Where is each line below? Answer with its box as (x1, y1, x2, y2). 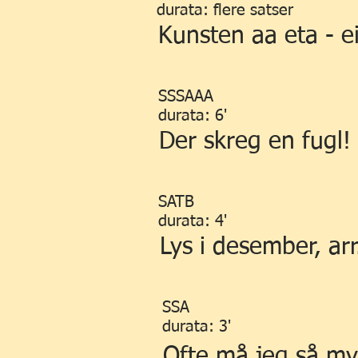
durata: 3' (162, 319, 231, 335)
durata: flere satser (157, 2, 293, 18)
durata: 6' (158, 108, 227, 124)
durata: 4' (158, 213, 227, 229)
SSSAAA (158, 89, 213, 105)
